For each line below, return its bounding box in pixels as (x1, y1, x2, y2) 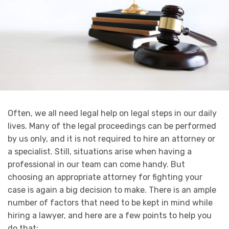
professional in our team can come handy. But (8, 159, 185, 170)
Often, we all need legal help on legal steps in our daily (8, 108, 217, 119)
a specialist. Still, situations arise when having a (8, 147, 192, 157)
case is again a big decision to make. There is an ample (8, 185, 216, 195)
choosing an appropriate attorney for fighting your (8, 172, 202, 182)
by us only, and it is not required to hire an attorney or (8, 134, 215, 144)
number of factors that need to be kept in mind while (8, 198, 213, 208)
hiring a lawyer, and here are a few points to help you (8, 211, 212, 221)
